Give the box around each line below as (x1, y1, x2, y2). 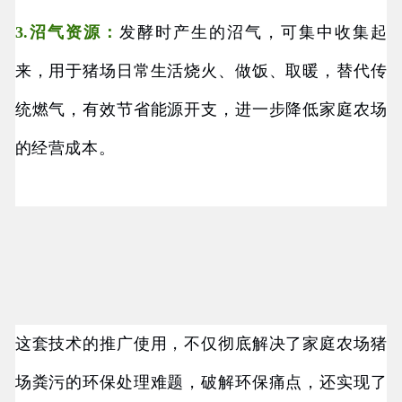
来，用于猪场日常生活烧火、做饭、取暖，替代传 (14, 62, 388, 81)
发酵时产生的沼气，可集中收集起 (119, 23, 388, 42)
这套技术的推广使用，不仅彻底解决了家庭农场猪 (14, 335, 388, 354)
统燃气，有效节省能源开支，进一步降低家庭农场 (14, 100, 388, 119)
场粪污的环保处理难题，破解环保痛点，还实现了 (14, 373, 388, 392)
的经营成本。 (14, 139, 116, 158)
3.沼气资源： (14, 23, 120, 42)
